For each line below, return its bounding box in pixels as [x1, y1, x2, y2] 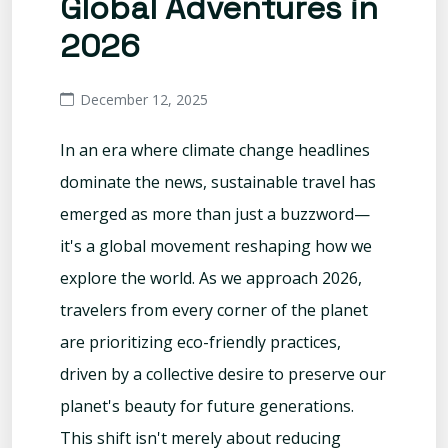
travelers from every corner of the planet [60, 299, 368, 322]
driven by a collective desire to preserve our [60, 363, 386, 386]
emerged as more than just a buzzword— [60, 203, 370, 226]
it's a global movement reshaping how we [60, 235, 372, 258]
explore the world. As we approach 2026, [60, 267, 362, 290]
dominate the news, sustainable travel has [60, 171, 376, 194]
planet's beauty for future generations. [60, 395, 354, 418]
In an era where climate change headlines [60, 139, 370, 162]
